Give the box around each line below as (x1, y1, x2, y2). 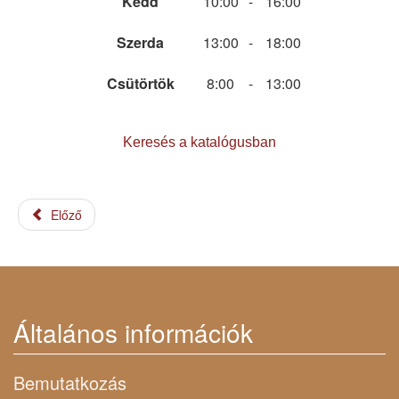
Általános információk (13, 314, 253, 351)
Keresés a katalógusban (123, 134, 276, 151)
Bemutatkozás (13, 370, 126, 396)
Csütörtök (106, 73, 175, 94)
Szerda (117, 32, 164, 53)
